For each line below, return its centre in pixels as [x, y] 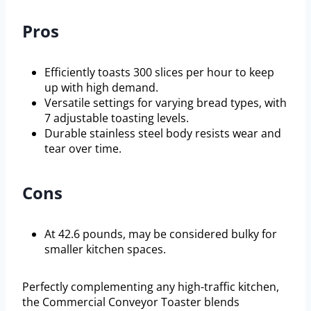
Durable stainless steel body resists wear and [163, 134]
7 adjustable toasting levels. [117, 118]
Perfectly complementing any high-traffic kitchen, [151, 287]
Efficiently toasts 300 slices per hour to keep [159, 73]
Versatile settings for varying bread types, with [166, 103]
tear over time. [83, 149]
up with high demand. [101, 88]
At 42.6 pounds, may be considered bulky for [161, 234]
